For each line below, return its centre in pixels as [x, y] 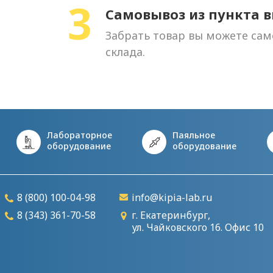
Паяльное [194, 135]
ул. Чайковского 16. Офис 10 [197, 227]
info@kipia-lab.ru [172, 197]
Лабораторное [79, 135]
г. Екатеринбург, [171, 215]
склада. [125, 52]
